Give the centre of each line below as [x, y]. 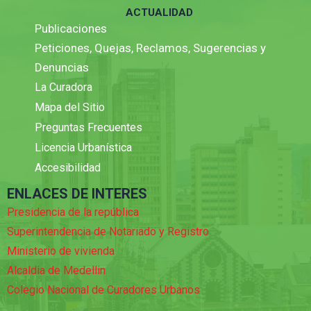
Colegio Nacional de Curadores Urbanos [103, 290]
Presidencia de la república [73, 212]
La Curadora [64, 87]
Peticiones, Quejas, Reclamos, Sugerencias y [150, 48]
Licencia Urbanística [83, 148]
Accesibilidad [68, 168]
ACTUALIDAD [159, 13]
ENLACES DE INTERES [77, 194]
